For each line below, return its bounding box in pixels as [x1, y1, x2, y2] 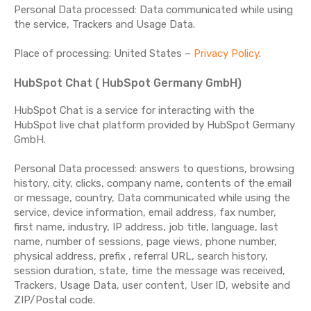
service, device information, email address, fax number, [14, 206, 276, 219]
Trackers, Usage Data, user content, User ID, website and [14, 279, 290, 292]
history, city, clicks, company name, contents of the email [14, 177, 292, 190]
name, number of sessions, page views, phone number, [14, 235, 277, 248]
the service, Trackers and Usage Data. [14, 18, 195, 31]
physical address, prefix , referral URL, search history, [14, 250, 268, 262]
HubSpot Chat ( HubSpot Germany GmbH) [14, 76, 242, 90]
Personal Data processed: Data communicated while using [14, 3, 293, 16]
